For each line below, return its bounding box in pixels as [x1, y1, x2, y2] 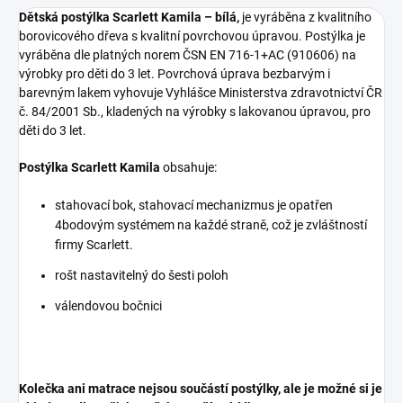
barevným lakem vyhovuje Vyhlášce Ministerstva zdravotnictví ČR [19, 85, 382, 100]
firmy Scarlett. [55, 237, 133, 252]
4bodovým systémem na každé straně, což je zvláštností [55, 217, 367, 232]
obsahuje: [160, 159, 217, 175]
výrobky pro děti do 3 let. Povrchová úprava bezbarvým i [19, 66, 330, 81]
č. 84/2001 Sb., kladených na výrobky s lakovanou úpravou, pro [19, 103, 371, 119]
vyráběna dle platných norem [19, 47, 180, 62]
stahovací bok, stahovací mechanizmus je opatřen [55, 197, 333, 212]
